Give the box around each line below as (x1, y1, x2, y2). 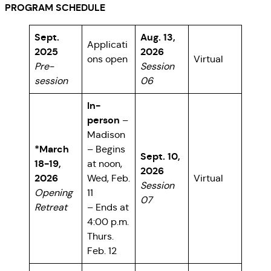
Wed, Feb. (87, 172, 130, 184)
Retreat (34, 201, 67, 214)
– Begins (87, 143, 125, 155)
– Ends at (87, 201, 129, 214)
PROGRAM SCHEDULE (5, 1, 105, 15)
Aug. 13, (140, 31, 175, 44)
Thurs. (87, 230, 114, 243)
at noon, (87, 158, 122, 170)
